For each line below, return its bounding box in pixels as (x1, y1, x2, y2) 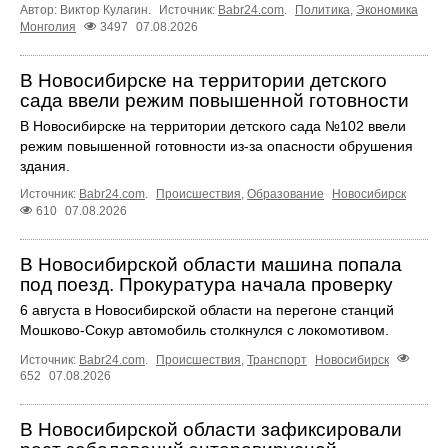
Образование (247, 187, 324, 202)
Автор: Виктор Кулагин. (20, 3, 154, 18)
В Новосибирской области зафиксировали (20, 418, 402, 440)
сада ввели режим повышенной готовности (20, 90, 409, 112)
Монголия (20, 20, 76, 35)
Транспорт (247, 352, 307, 367)
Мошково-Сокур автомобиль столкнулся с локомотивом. (20, 322, 389, 339)
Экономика (356, 3, 418, 18)
